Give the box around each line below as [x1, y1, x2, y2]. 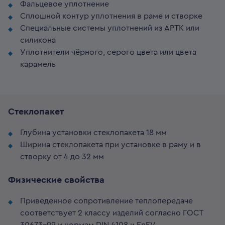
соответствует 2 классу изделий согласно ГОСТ [20, 209, 203, 217]
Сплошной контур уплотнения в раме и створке [20, 12, 202, 20]
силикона [20, 36, 56, 44]
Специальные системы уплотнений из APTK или [20, 24, 199, 32]
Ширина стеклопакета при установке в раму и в [20, 141, 201, 149]
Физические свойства [8, 175, 104, 184]
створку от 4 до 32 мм [20, 153, 104, 161]
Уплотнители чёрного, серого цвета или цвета [20, 48, 196, 56]
